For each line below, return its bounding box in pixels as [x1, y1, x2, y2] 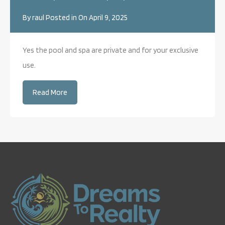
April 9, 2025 [89, 13, 128, 22]
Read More [33, 88, 67, 97]
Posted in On [44, 13, 89, 22]
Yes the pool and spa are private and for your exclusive [23, 46, 198, 55]
